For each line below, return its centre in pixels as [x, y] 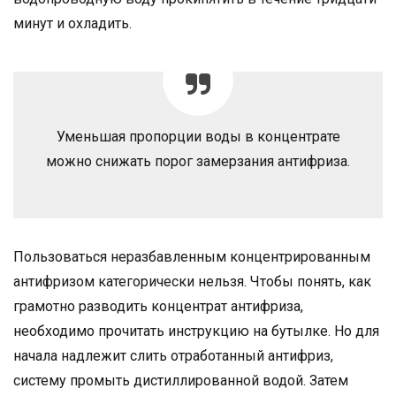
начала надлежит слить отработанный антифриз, [173, 356]
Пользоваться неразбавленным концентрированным [192, 257]
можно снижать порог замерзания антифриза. [198, 161]
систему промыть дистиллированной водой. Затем [181, 381]
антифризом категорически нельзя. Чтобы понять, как [192, 282]
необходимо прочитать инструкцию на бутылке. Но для [196, 331]
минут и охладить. [72, 23]
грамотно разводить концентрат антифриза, [158, 306]
